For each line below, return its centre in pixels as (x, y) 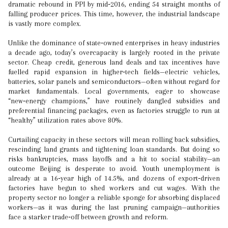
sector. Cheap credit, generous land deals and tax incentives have (114, 62)
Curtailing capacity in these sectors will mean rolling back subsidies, (114, 139)
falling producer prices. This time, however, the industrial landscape (114, 14)
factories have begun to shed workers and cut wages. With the (114, 188)
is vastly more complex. (45, 23)
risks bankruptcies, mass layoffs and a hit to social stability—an (114, 159)
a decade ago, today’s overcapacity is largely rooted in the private (114, 52)
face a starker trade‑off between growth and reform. (88, 217)
